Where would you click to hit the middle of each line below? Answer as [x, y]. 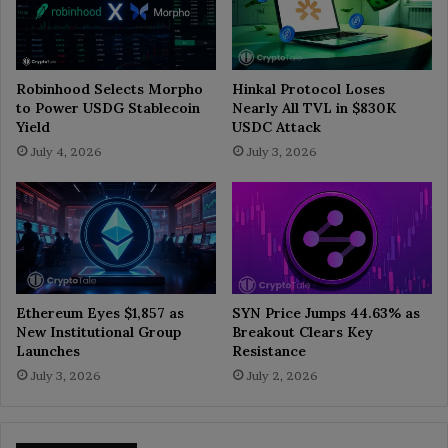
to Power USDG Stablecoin [108, 107]
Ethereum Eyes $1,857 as [100, 313]
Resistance [269, 351]
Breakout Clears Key [302, 332]
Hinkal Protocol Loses [308, 88]
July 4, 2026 [66, 151]
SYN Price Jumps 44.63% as [326, 313]
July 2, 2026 [282, 376]
